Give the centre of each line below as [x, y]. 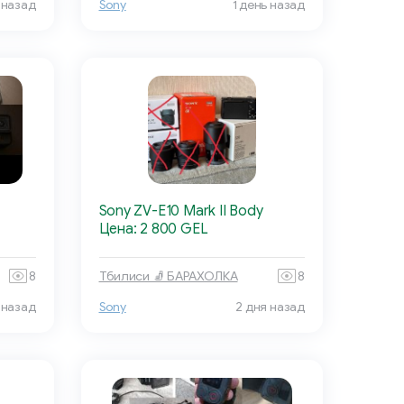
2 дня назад [270, 308]
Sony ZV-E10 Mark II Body [181, 211]
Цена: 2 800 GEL [153, 230]
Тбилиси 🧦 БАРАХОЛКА [168, 276]
